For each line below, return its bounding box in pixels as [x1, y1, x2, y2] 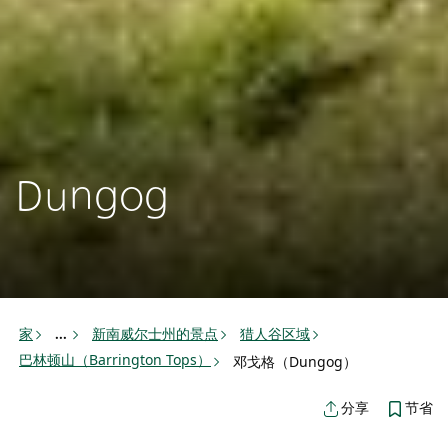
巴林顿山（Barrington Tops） [19, 350, 211, 370]
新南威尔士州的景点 [92, 323, 218, 343]
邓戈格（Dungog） [233, 351, 357, 371]
